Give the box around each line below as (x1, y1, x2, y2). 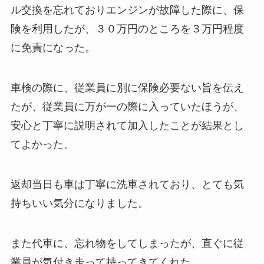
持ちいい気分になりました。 (10, 197, 148, 210)
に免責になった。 (10, 42, 95, 54)
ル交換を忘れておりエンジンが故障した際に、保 (10, 4, 244, 16)
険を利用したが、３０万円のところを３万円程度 (10, 23, 244, 35)
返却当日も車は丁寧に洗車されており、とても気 (10, 179, 244, 191)
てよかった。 (10, 138, 74, 151)
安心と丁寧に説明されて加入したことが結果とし (10, 120, 244, 132)
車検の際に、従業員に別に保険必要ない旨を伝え (10, 82, 244, 94)
